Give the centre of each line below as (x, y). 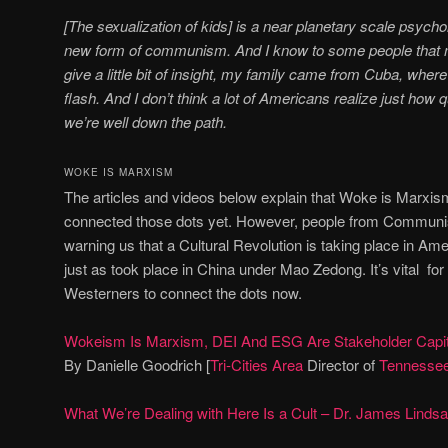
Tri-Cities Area (256, 364)
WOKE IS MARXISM (118, 171)
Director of (341, 364)
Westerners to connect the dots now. (183, 292)
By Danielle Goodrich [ (137, 364)
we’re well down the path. (145, 122)
